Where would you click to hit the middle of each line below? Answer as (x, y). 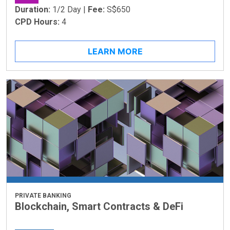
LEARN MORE (115, 51)
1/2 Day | (70, 9)
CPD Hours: (38, 22)
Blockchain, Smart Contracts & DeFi (99, 206)
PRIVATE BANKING (43, 195)
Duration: (34, 9)
